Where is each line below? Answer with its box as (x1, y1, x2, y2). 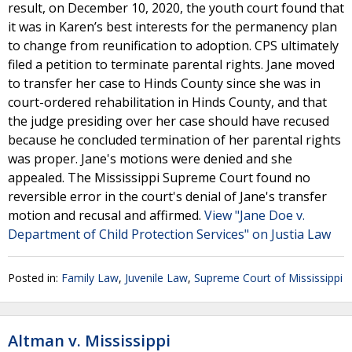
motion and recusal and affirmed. (8, 207, 204, 224)
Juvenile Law (125, 270, 188, 285)
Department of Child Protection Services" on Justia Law (8, 225, 331, 243)
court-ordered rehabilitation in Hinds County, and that (8, 93, 327, 111)
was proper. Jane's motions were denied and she (8, 150, 292, 167)
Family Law (61, 270, 119, 285)
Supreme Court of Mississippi (194, 270, 343, 285)
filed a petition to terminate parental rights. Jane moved (8, 56, 335, 73)
